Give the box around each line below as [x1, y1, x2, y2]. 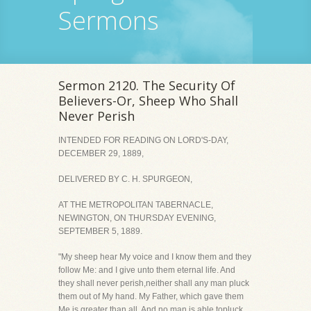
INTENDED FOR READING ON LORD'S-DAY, [58, 135, 228, 145]
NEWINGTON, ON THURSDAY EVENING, [58, 213, 216, 223]
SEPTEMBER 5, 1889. [58, 226, 142, 236]
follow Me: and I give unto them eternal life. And [58, 265, 235, 275]
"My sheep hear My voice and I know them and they [58, 252, 251, 262]
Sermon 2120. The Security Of [58, 77, 235, 94]
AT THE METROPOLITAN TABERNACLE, [58, 200, 213, 210]
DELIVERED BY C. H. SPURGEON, [58, 174, 192, 184]
